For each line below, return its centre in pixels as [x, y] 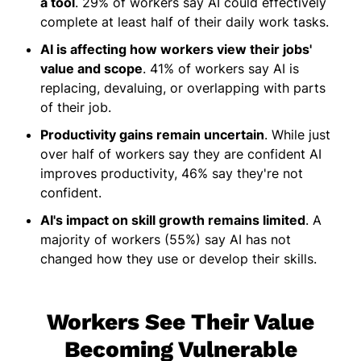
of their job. [76, 108]
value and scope [91, 69]
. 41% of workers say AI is [221, 69]
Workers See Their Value [180, 322]
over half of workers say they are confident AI [181, 154]
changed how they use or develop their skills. [178, 259]
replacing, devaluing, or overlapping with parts [183, 88]
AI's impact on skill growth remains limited [173, 220]
